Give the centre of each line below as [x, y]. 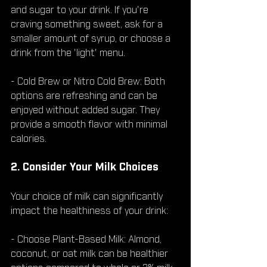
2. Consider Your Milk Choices [85, 167]
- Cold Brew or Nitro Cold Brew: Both [89, 81]
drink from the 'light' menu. [68, 53]
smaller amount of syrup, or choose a [92, 38]
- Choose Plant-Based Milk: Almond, [87, 239]
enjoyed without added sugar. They [86, 110]
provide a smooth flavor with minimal [90, 124]
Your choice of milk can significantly [88, 196]
